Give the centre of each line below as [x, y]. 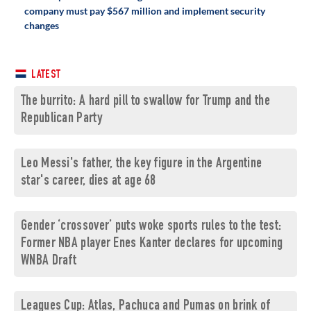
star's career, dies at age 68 [89, 182]
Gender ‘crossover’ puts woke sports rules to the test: [151, 227]
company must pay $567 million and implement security [145, 11]
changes [42, 26]
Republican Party [61, 119]
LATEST [45, 76]
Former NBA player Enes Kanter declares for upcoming [152, 244]
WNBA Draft [49, 262]
